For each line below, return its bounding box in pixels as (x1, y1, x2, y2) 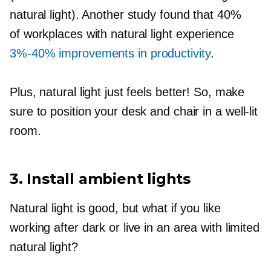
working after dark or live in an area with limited (10, 220, 260, 234)
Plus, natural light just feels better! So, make (10, 85, 245, 99)
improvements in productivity (55, 46, 211, 60)
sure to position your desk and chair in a (10, 104, 226, 118)
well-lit (225, 104, 258, 118)
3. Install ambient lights (10, 169, 191, 188)
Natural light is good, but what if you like (10, 201, 221, 215)
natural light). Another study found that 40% (10, 7, 241, 21)
